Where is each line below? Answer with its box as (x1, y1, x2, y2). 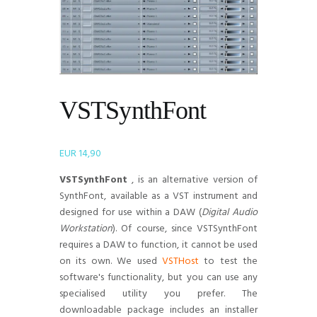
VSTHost (161, 253, 199, 270)
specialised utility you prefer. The (59, 285, 258, 302)
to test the (198, 253, 258, 270)
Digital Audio (202, 204, 258, 221)
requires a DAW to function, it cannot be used (59, 236, 258, 253)
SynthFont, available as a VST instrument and (59, 188, 258, 204)
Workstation (59, 220, 113, 237)
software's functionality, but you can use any (59, 269, 258, 286)
